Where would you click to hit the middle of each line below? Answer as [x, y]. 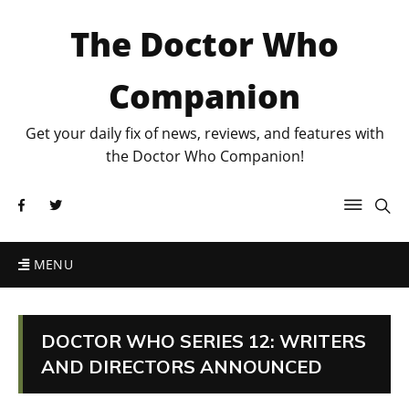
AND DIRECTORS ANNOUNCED [182, 367]
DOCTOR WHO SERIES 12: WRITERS [204, 341]
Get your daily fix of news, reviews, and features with [204, 133]
